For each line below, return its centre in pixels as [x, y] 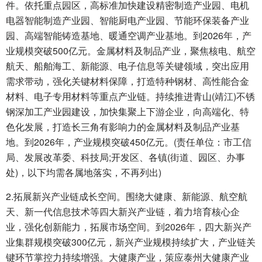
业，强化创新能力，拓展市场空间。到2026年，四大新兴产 [129, 227]
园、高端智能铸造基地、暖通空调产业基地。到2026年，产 [129, 36]
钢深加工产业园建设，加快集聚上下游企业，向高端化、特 [127, 112]
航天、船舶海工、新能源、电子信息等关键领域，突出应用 [127, 66]
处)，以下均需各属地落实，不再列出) [84, 173]
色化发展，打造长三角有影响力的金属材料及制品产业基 [123, 127]
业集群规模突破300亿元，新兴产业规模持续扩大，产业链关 [131, 242]
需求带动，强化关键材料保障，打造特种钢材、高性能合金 [127, 81]
